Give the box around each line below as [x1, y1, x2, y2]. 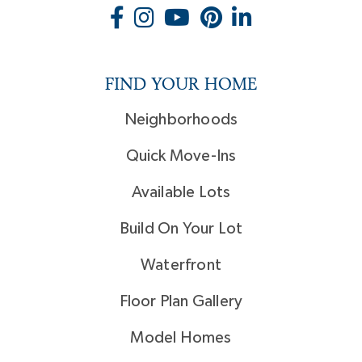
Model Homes [130, 330, 232, 347]
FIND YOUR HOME [104, 74, 258, 95]
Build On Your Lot [119, 221, 243, 238]
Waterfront [141, 257, 221, 274]
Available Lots [131, 184, 231, 201]
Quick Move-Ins [125, 148, 237, 165]
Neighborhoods [124, 112, 238, 128]
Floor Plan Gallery [119, 293, 243, 310]
